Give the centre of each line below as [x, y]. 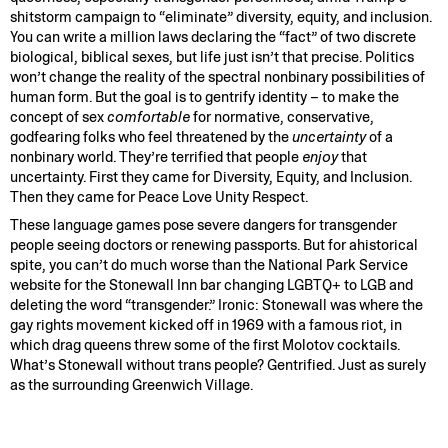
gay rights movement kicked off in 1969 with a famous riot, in [205, 324]
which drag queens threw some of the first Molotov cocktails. [204, 344]
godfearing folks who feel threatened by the [150, 137]
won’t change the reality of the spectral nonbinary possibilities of [217, 77]
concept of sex [58, 117]
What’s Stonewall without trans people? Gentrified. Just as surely [217, 364]
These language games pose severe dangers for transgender [203, 224]
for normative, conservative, [281, 117]
